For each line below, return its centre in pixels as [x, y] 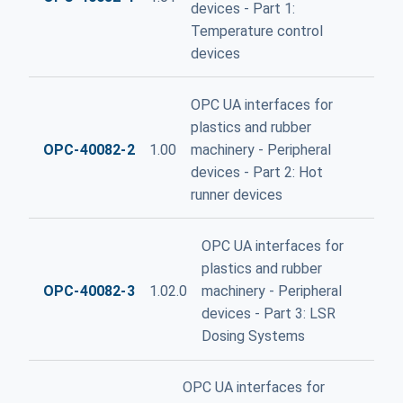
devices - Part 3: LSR [268, 313]
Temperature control [256, 31]
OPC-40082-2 [89, 149]
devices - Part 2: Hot [256, 172]
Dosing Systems [253, 336]
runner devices [236, 194]
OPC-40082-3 [89, 291]
